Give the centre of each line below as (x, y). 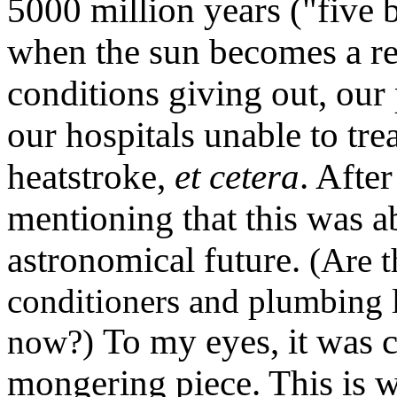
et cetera (237, 177)
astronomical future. (158, 261)
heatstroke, (91, 177)
